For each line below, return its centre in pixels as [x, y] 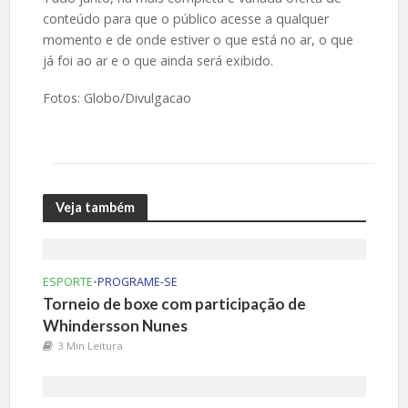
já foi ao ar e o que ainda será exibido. [158, 61]
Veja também [95, 207]
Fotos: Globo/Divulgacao [117, 98]
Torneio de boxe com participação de [174, 304]
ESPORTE [67, 282]
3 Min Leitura [90, 346]
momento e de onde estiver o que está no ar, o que [198, 40]
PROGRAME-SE [137, 282]
